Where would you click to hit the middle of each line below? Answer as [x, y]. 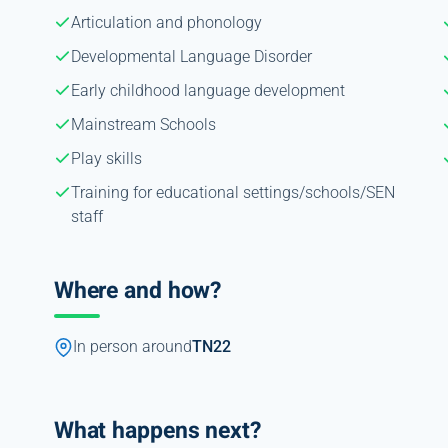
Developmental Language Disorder [191, 56]
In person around [132, 346]
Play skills [106, 158]
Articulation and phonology [166, 22]
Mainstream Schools [143, 124]
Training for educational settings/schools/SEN [232, 192]
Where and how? [137, 290]
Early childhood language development [207, 90]
